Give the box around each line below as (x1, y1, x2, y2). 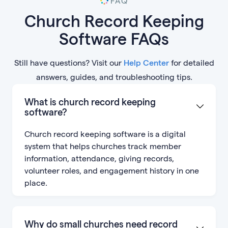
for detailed (168, 58, 214, 68)
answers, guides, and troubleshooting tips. (36, 72, 192, 82)
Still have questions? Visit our (14, 58, 124, 68)
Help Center (123, 58, 169, 68)
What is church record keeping (24, 96, 156, 107)
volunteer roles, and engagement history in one (24, 165, 199, 176)
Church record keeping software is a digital (24, 129, 186, 139)
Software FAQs (59, 28, 169, 48)
